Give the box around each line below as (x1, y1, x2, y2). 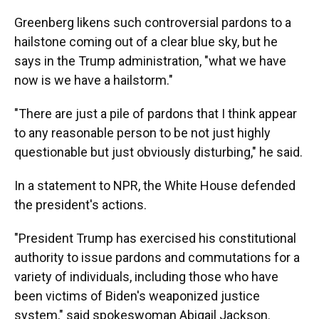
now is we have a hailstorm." (14, 73, 173, 88)
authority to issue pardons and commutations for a (14, 250, 300, 265)
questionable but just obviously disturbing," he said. (14, 145, 303, 159)
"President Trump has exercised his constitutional (14, 231, 296, 246)
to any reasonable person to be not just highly (14, 125, 271, 140)
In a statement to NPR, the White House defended (14, 178, 296, 193)
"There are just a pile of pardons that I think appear (14, 106, 297, 121)
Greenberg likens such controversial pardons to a (14, 15, 291, 30)
